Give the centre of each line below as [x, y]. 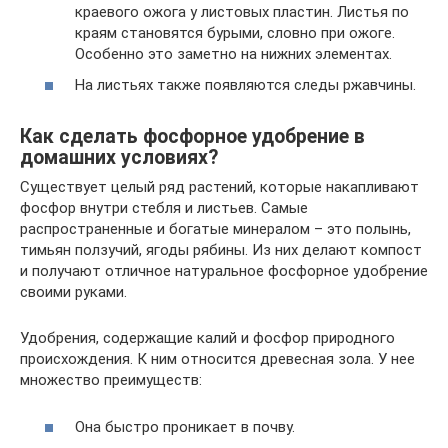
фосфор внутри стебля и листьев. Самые [164, 208]
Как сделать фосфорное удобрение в [192, 136]
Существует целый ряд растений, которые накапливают [219, 187]
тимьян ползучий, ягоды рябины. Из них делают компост [221, 250]
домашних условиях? [119, 157]
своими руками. [73, 292]
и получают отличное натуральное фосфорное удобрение [224, 271]
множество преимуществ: [111, 380]
